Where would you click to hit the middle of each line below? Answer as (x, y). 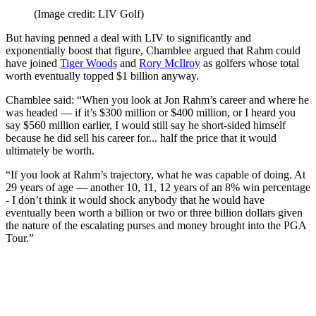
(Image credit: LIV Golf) (89, 14)
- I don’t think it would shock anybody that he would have (135, 200)
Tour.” (20, 238)
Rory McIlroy (170, 63)
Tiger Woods (89, 63)
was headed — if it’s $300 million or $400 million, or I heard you (151, 113)
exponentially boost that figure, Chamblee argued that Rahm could (153, 51)
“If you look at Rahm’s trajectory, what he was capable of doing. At (156, 175)
